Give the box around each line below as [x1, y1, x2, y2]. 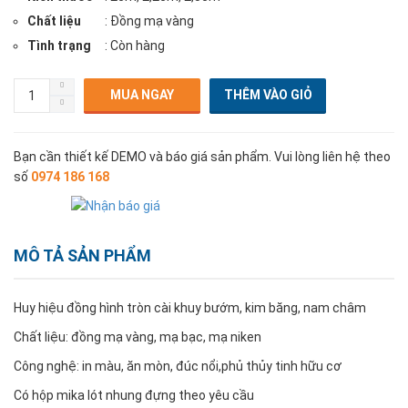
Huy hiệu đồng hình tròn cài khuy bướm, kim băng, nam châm [14, 300, 366, 315]
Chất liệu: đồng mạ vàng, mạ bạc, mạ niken [14, 329, 261, 344]
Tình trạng [27, 37, 91, 53]
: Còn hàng [105, 37, 165, 53]
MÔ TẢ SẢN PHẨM [14, 245, 151, 265]
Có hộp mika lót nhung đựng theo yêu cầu [14, 387, 254, 403]
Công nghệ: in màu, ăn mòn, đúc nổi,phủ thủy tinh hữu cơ [14, 358, 342, 373]
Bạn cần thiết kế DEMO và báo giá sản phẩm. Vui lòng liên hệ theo [14, 148, 391, 164]
